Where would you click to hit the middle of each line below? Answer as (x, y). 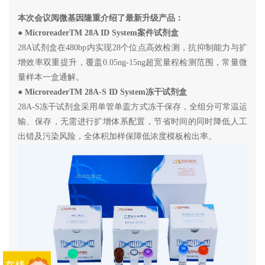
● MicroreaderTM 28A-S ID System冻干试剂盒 (102, 92)
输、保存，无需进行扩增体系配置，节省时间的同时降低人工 (132, 121)
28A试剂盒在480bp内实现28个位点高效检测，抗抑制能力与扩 (132, 47)
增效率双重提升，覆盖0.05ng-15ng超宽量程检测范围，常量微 (132, 62)
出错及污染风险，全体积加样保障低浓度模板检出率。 (117, 136)
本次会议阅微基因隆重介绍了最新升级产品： (102, 18)
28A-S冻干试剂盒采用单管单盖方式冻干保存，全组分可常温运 (132, 106)
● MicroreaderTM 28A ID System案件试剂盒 (98, 33)
